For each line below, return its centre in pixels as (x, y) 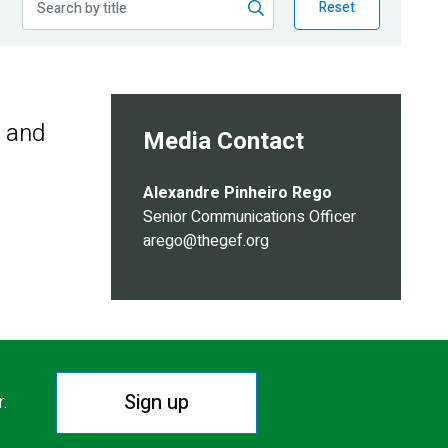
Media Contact (223, 141)
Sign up (156, 402)
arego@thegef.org (206, 240)
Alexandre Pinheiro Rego (237, 192)
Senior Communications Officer (249, 216)
